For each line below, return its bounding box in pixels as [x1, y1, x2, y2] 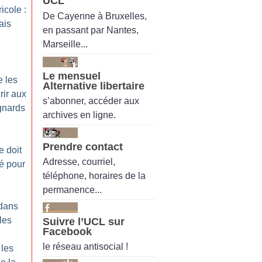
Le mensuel [43, 70, 101, 82]
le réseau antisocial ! [43, 242, 128, 252]
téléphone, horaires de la [43, 171, 146, 181]
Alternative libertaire [43, 80, 144, 92]
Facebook [43, 226, 92, 238]
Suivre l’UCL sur [43, 216, 125, 228]
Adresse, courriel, [43, 157, 115, 167]
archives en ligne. [43, 109, 116, 120]
